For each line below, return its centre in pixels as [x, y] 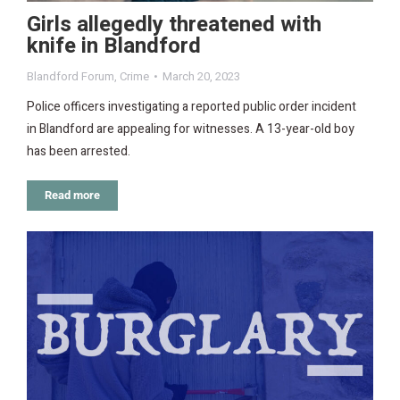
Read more [72, 196]
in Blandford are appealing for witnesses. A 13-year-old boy [191, 129]
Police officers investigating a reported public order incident [192, 107]
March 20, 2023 [201, 77]
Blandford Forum [71, 77]
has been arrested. [79, 152]
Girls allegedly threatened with [174, 25]
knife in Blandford [114, 46]
